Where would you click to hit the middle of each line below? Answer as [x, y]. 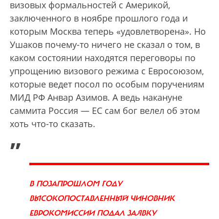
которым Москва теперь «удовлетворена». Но [108, 32]
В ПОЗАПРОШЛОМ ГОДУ [76, 184]
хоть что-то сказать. [53, 124]
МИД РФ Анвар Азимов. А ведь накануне [96, 98]
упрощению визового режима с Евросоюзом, [107, 71]
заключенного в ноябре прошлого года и [99, 18]
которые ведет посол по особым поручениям [107, 84]
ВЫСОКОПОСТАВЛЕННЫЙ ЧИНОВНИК [102, 199]
